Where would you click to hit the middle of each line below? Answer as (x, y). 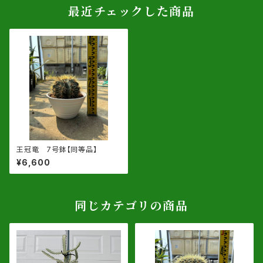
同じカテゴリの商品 (131, 206)
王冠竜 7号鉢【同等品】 (57, 149)
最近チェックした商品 (131, 12)
